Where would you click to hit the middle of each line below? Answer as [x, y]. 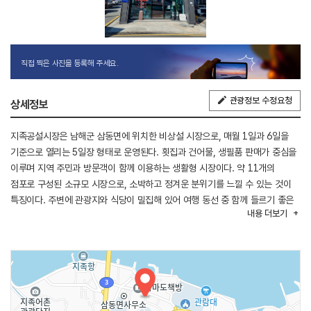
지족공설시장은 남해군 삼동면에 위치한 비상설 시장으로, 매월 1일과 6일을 [150, 136]
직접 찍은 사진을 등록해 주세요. [70, 63]
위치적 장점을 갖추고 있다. [60, 216]
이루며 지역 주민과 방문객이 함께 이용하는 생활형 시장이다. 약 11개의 [143, 168]
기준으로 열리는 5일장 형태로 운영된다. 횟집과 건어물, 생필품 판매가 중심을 [153, 152]
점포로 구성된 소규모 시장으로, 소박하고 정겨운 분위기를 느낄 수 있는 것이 [151, 184]
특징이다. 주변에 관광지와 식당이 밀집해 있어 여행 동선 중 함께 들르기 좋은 [152, 200]
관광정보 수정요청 [261, 100]
